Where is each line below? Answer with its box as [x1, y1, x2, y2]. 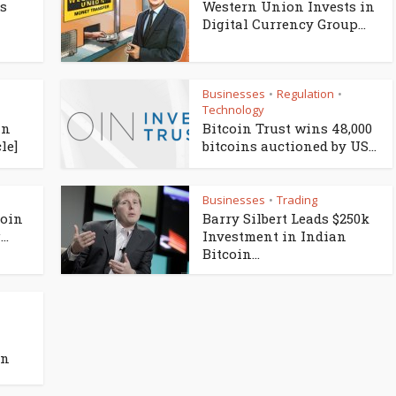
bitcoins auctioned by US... [202, 137, 377, 155]
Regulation [277, 86, 334, 102]
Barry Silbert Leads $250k [202, 209, 369, 227]
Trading [277, 192, 317, 208]
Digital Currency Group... [202, 15, 366, 33]
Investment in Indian [202, 227, 346, 245]
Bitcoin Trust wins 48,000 [202, 119, 372, 137]
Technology [202, 102, 264, 118]
